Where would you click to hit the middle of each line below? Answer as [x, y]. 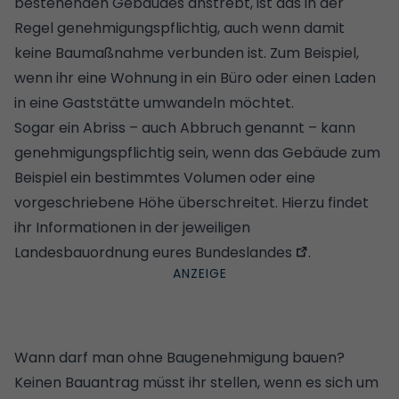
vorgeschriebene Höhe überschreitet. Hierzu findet [191, 202]
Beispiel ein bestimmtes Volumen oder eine [165, 177]
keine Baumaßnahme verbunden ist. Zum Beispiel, [187, 53]
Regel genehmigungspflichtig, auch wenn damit [179, 28]
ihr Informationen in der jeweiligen [132, 227]
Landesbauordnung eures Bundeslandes [153, 252]
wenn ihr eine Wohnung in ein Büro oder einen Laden [195, 77]
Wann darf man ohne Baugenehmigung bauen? [179, 357]
